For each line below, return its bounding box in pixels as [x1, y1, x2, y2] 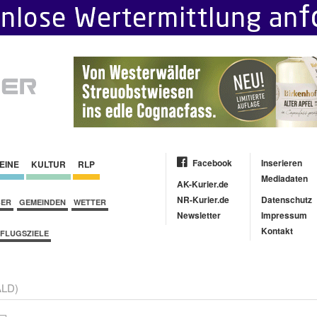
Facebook [192, 156, 232, 169]
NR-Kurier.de [177, 192, 229, 206]
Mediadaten [261, 171, 308, 185]
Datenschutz [261, 192, 312, 206]
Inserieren [261, 156, 302, 169]
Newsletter [177, 208, 221, 221]
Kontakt [261, 224, 293, 237]
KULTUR [29, 157, 68, 171]
